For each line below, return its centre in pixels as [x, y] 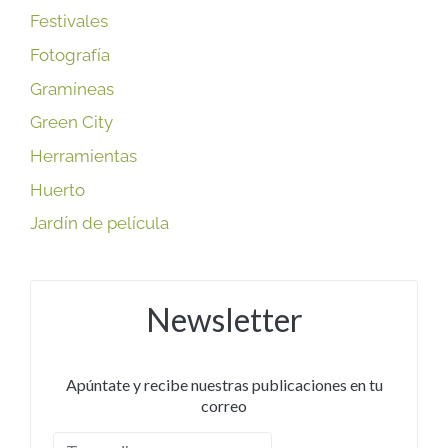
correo [224, 406]
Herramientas [83, 156]
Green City [71, 122]
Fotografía [70, 55]
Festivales [69, 21]
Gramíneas [72, 88]
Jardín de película [99, 223]
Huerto [57, 189]
